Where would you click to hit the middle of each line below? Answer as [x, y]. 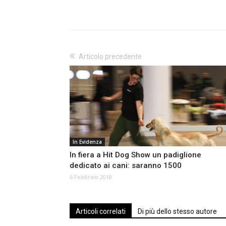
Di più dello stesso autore [177, 212]
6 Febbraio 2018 [91, 177]
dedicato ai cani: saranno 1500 [126, 166]
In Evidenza [87, 142]
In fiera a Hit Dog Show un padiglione [135, 155]
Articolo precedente [110, 57]
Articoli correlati [101, 212]
